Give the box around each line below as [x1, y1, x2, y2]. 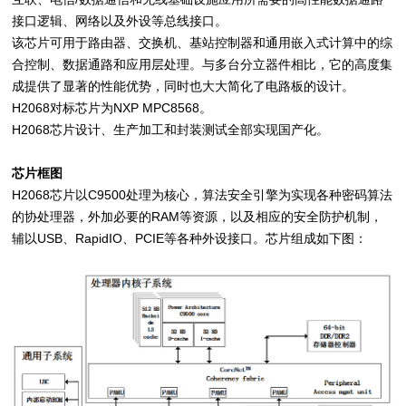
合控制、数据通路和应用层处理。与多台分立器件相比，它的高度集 [12, 56, 393, 72]
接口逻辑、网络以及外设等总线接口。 [12, 13, 228, 28]
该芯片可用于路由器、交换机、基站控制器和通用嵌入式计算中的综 [12, 34, 393, 50]
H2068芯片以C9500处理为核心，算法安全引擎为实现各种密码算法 [12, 187, 393, 202]
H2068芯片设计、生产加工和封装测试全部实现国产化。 [12, 121, 330, 137]
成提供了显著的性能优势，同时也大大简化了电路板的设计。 [12, 78, 355, 93]
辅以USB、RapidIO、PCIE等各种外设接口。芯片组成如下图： [12, 230, 368, 246]
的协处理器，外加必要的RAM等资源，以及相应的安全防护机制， [12, 208, 383, 224]
